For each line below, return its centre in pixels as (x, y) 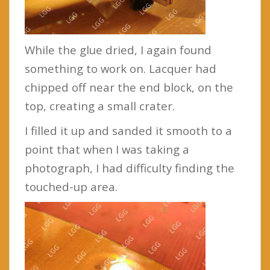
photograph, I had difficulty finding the (130, 168)
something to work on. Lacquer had (121, 68)
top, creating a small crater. (100, 106)
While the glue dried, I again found (118, 50)
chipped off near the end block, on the (129, 87)
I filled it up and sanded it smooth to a (128, 130)
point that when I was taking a (107, 149)
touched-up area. (71, 187)
